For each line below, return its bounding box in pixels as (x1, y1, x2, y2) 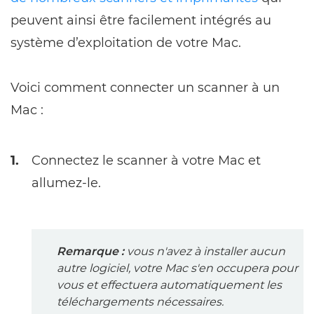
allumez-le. (32, 175, 101, 191)
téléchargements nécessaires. (57, 294, 224, 308)
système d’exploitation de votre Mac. (11, 34, 241, 50)
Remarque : (57, 244, 124, 258)
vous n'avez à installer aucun (124, 244, 285, 258)
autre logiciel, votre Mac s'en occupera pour (57, 261, 298, 275)
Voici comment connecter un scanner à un (11, 79, 280, 95)
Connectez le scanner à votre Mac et (32, 152, 261, 168)
